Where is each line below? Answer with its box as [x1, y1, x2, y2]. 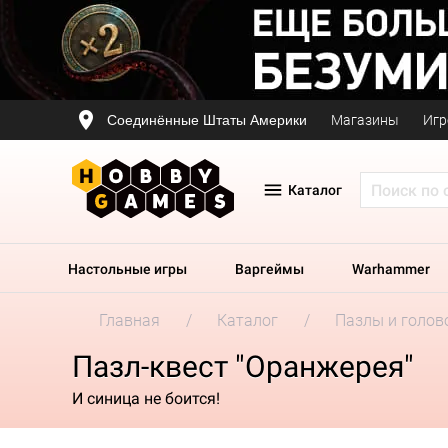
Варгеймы [235, 261, 304, 277]
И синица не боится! [72, 388, 220, 408]
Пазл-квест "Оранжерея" [72, 349, 414, 384]
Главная [99, 311, 160, 330]
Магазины [331, 112, 399, 128]
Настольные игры [68, 261, 187, 277]
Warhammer [352, 261, 430, 277]
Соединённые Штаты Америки [107, 111, 307, 128]
